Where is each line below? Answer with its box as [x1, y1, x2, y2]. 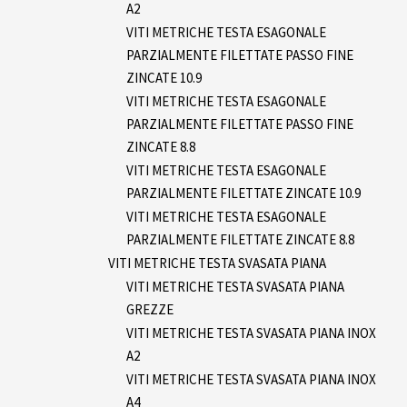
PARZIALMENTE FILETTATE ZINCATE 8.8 [126, 230, 354, 248]
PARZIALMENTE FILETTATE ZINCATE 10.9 [126, 184, 361, 202]
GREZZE [126, 300, 174, 318]
